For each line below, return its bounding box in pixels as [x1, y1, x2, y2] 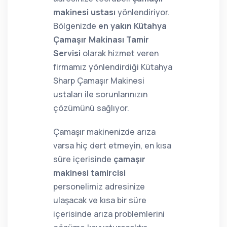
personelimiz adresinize [53, 181, 145, 192]
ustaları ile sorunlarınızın [53, 89, 147, 100]
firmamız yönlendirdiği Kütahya [53, 61, 172, 72]
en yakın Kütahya [98, 20, 167, 31]
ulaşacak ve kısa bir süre [53, 195, 146, 206]
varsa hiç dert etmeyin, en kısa [53, 140, 171, 151]
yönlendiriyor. [116, 7, 170, 18]
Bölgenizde [53, 20, 98, 31]
